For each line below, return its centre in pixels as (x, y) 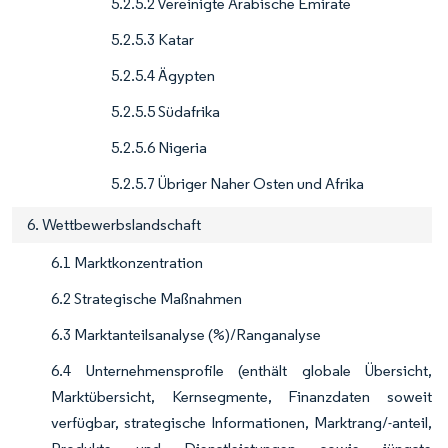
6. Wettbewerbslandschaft (114, 225)
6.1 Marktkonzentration (127, 263)
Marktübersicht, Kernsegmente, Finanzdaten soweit (241, 397)
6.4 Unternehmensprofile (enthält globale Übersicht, (241, 371)
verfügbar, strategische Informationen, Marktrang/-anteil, (241, 423)
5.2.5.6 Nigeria (159, 148)
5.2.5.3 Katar (152, 40)
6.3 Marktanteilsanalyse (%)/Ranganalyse (186, 335)
